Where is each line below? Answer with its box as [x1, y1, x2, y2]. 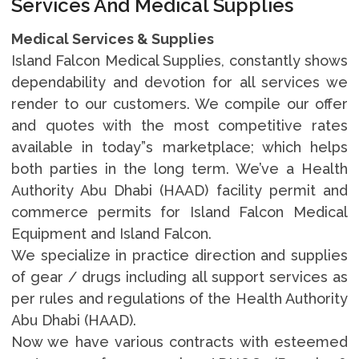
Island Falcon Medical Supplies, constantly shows [10, 51, 349, 69]
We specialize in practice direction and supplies [10, 246, 349, 264]
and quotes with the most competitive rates [10, 116, 349, 134]
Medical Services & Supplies [10, 30, 214, 47]
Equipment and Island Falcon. [10, 224, 212, 242]
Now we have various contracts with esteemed [10, 333, 349, 350]
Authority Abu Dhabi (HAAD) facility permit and [10, 181, 349, 199]
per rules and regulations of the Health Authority [10, 289, 349, 307]
